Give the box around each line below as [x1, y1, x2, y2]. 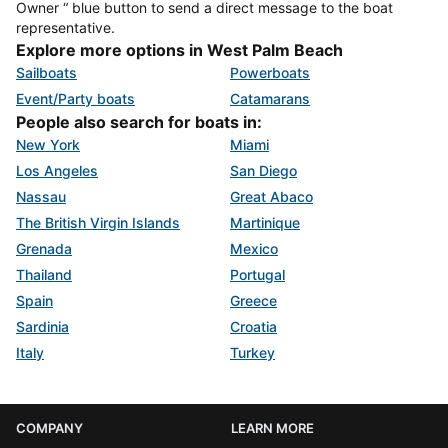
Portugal [230, 266, 285, 284]
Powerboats [230, 64, 310, 82]
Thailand [16, 266, 72, 284]
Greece [230, 292, 277, 310]
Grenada [16, 240, 72, 258]
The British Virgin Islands [16, 214, 180, 232]
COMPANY [16, 420, 83, 437]
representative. [16, 19, 115, 37]
